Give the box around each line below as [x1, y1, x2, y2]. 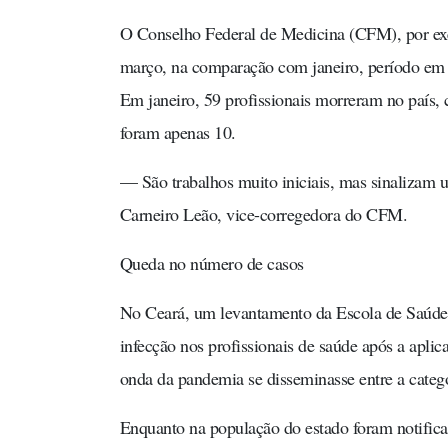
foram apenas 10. [119, 119, 236, 144]
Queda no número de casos [119, 250, 304, 275]
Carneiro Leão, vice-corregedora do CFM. [119, 201, 407, 226]
